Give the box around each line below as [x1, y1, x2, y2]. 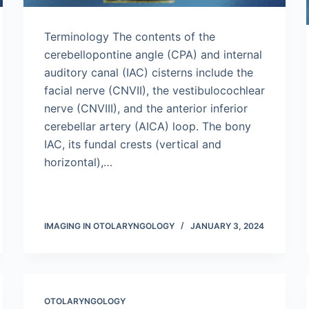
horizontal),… [44, 155, 112, 169]
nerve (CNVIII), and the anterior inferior [44, 101, 248, 115]
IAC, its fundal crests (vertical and [44, 137, 221, 151]
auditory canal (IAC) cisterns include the [44, 66, 253, 79]
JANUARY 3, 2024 [190, 221, 264, 231]
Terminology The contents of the [44, 30, 215, 43]
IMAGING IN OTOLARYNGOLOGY [44, 221, 175, 231]
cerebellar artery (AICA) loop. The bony [44, 119, 251, 133]
